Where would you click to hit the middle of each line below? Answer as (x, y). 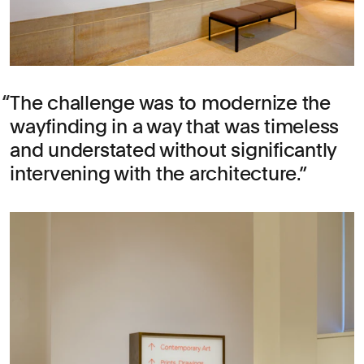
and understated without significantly (173, 150)
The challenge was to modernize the (170, 103)
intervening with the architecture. (154, 174)
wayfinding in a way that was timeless (175, 127)
